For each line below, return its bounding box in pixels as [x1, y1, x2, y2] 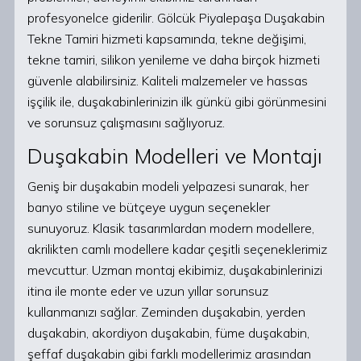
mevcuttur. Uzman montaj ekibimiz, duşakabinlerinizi [27, 262, 322, 278]
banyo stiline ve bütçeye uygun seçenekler [27, 199, 270, 215]
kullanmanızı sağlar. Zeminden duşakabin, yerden [27, 304, 305, 320]
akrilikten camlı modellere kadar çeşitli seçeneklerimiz [27, 241, 327, 257]
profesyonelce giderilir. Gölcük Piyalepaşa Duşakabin [27, 10, 325, 26]
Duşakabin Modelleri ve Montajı [27, 143, 322, 168]
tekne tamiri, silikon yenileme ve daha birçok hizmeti [27, 52, 320, 68]
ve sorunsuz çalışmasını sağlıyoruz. [27, 114, 225, 131]
